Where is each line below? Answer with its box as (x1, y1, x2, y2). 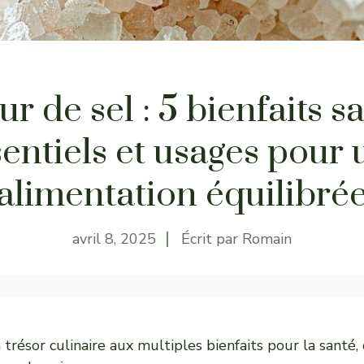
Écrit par (181, 229, 242, 249)
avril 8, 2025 (72, 229, 156, 249)
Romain (242, 229, 292, 249)
